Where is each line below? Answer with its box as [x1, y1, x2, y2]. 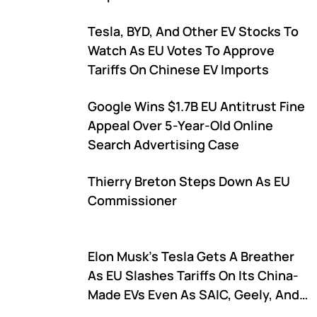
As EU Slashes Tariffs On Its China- [88, 267, 299, 284]
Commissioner [88, 192, 177, 209]
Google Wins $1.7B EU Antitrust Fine [88, 98, 305, 115]
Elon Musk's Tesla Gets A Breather [88, 248, 294, 265]
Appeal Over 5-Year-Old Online [88, 117, 273, 134]
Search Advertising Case [88, 136, 239, 153]
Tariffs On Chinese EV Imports [88, 61, 269, 78]
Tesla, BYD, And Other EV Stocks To [88, 23, 299, 40]
